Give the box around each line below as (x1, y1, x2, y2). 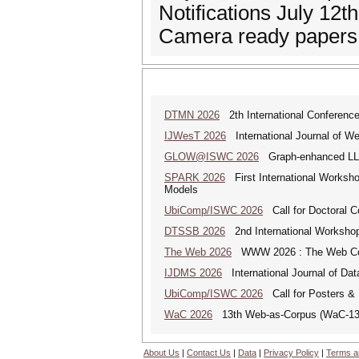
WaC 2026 (164, 309, 212, 321)
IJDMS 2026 (164, 267, 222, 279)
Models (164, 184, 198, 196)
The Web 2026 (164, 246, 232, 258)
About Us (143, 348, 179, 357)
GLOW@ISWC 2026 (164, 151, 259, 163)
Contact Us (187, 348, 231, 357)
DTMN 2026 (164, 109, 220, 121)
